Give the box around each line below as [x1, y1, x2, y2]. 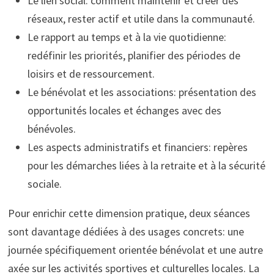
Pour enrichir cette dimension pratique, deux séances [7, 206, 250, 221]
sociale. [27, 177, 62, 191]
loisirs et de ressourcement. [27, 67, 155, 81]
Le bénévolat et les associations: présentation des [27, 85, 256, 100]
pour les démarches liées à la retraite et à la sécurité [27, 158, 265, 173]
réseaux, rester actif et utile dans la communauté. [27, 12, 255, 26]
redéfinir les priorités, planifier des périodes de [27, 48, 240, 63]
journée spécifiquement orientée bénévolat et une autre [7, 243, 263, 257]
